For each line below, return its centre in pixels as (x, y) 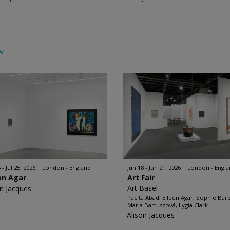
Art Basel (142, 188)
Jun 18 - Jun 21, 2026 (154, 168)
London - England (67, 168)
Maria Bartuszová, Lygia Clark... (170, 205)
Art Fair (141, 177)
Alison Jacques (151, 215)
